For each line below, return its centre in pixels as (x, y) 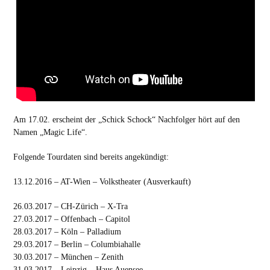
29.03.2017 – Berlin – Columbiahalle (77, 244)
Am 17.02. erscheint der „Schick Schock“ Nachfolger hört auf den (126, 120)
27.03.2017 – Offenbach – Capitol (71, 219)
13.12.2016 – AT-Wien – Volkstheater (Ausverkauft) (102, 182)
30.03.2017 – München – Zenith (68, 257)
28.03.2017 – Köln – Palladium (67, 232)
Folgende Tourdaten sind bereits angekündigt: (91, 157)
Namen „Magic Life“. (50, 132)
